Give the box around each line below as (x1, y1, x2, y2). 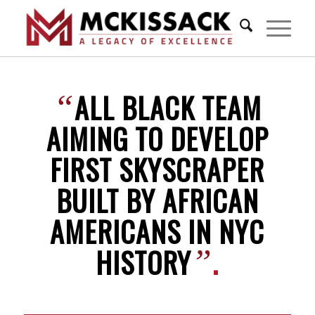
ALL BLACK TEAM (74, 86, 262, 129)
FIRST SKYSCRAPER (50, 148, 265, 191)
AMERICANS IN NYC (50, 210, 265, 252)
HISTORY (96, 241, 192, 283)
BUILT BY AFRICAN (56, 179, 259, 221)
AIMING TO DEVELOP (46, 117, 269, 160)
